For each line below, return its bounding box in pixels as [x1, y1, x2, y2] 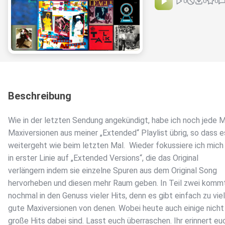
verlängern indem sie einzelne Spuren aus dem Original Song [8, 166, 217, 176]
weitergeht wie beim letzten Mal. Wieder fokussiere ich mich [8, 141, 223, 151]
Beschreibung [8, 90, 71, 102]
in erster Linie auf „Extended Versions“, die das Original [8, 153, 198, 163]
